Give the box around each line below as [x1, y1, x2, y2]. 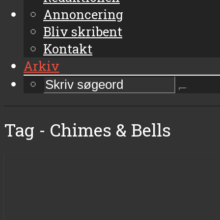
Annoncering [43, 5, 123, 23]
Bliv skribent [43, 23, 122, 40]
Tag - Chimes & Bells [4, 118, 171, 141]
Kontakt [43, 40, 92, 57]
